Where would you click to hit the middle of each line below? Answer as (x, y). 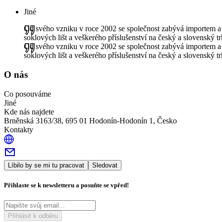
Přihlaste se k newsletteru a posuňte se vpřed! (66, 185)
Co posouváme (28, 94)
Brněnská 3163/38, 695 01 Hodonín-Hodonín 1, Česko (90, 120)
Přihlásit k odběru (33, 216)
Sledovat (105, 165)
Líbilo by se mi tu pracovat (46, 165)
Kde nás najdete (29, 111)
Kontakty (19, 129)
